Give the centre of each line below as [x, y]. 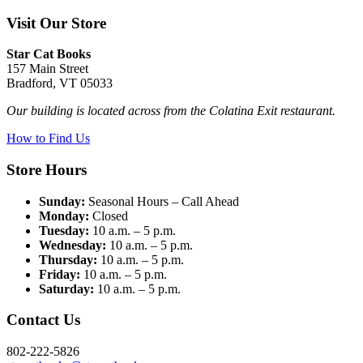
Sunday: [62, 201]
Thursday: [68, 259]
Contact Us [43, 320]
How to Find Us [48, 139]
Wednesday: [73, 245]
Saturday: [66, 288]
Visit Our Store [56, 23]
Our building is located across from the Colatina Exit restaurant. [171, 111]
